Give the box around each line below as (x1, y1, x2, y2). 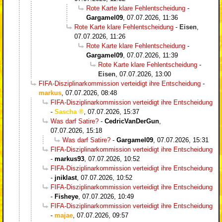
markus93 (55, 155, 84, 163)
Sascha (55, 108, 77, 115)
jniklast (55, 173, 77, 181)
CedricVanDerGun (105, 117, 159, 125)
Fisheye (55, 192, 78, 200)
